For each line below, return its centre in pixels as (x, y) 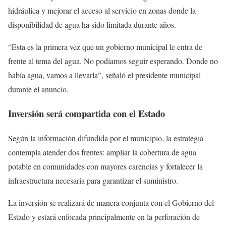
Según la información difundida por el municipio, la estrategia (106, 138)
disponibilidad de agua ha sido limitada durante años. (92, 24)
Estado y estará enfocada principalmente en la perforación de (104, 217)
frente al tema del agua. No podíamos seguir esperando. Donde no (113, 61)
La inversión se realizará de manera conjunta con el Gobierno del (111, 203)
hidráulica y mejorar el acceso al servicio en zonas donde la (102, 10)
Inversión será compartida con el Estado (87, 114)
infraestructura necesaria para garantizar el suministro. (93, 181)
